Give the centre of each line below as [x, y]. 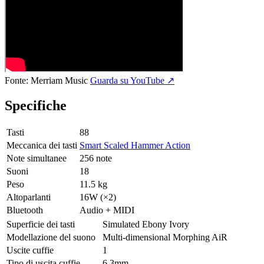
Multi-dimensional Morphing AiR [165, 237]
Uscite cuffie [30, 250]
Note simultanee [37, 158]
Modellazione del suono [51, 237]
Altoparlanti [29, 197]
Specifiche [36, 105]
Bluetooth [25, 210]
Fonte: [18, 80]
